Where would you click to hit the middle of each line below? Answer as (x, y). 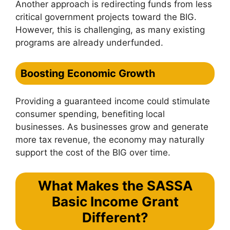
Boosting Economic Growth (88, 73)
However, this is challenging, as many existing (110, 30)
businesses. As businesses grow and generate (112, 127)
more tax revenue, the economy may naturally (110, 140)
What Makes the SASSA (115, 185)
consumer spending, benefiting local (90, 114)
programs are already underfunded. (89, 42)
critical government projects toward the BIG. (106, 17)
